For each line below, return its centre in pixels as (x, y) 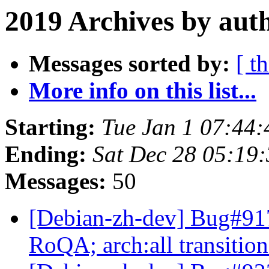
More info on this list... (143, 91)
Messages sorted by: (129, 64)
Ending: (46, 154)
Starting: (50, 127)
